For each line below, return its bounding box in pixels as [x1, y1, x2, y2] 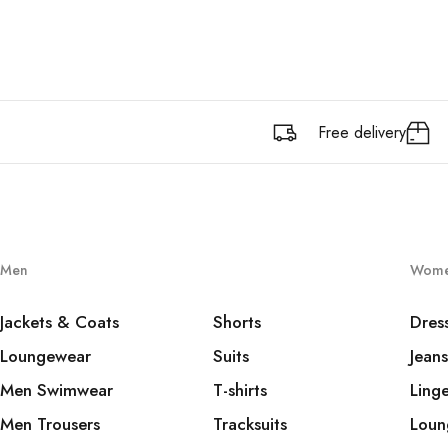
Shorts [213, 310, 262, 334]
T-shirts [213, 378, 268, 402]
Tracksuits [213, 412, 288, 436]
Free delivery [317, 121, 406, 144]
